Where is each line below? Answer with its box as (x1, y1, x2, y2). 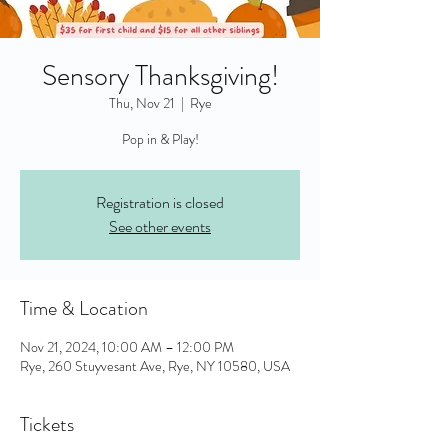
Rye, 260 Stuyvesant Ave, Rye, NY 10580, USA (20, 356, 290, 376)
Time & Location (20, 294, 148, 323)
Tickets (20, 410, 74, 439)
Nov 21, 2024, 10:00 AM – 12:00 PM (20, 337, 234, 357)
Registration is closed (96, 191, 224, 214)
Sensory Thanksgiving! (41, 56, 279, 96)
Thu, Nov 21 (108, 93, 175, 113)
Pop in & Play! (121, 129, 199, 149)
